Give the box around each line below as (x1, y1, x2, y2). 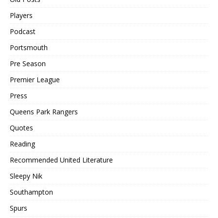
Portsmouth (10, 42, 48, 52)
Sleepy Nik (10, 171, 42, 181)
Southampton (10, 187, 53, 197)
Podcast (10, 26, 36, 36)
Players (10, 10, 33, 20)
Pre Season (10, 58, 46, 68)
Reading (10, 139, 35, 148)
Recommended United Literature (10, 155, 113, 164)
